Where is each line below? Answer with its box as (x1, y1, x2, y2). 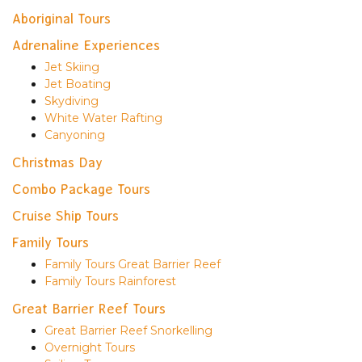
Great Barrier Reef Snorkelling (44, 322, 213, 338)
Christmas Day (12, 154, 103, 170)
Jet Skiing (44, 59, 99, 74)
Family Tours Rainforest (44, 273, 176, 288)
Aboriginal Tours (12, 10, 111, 27)
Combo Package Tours (12, 180, 150, 197)
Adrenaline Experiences (12, 36, 160, 53)
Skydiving (44, 93, 99, 108)
